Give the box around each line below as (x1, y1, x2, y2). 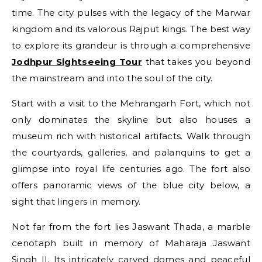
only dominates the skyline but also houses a (12, 114, 250, 125)
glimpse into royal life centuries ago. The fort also (12, 163, 250, 174)
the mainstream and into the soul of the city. (12, 73, 213, 84)
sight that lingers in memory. (12, 196, 141, 207)
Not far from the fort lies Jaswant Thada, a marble (12, 221, 250, 232)
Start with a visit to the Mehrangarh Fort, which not (12, 98, 250, 109)
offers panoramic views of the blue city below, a (12, 180, 250, 191)
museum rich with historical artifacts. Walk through (12, 130, 250, 142)
